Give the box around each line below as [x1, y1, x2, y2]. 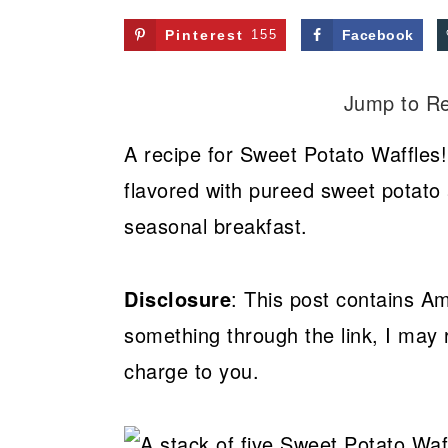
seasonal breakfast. [124, 211, 308, 240]
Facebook [341, 27, 414, 43]
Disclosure [124, 284, 231, 313]
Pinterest [165, 27, 244, 43]
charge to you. [124, 356, 259, 385]
